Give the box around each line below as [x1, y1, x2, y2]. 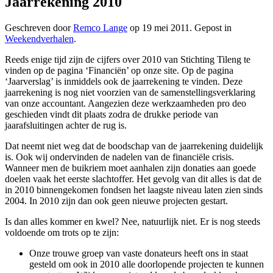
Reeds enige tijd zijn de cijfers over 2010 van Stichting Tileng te [5, 54, 250, 65]
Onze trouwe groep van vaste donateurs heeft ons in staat [29, 247, 248, 258]
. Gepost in [190, 22, 232, 33]
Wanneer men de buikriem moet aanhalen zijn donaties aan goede [5, 162, 256, 173]
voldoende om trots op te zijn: [5, 227, 119, 238]
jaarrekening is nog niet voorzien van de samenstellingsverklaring [5, 87, 255, 97]
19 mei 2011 [142, 22, 190, 33]
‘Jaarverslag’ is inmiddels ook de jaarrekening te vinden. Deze [5, 76, 243, 87]
